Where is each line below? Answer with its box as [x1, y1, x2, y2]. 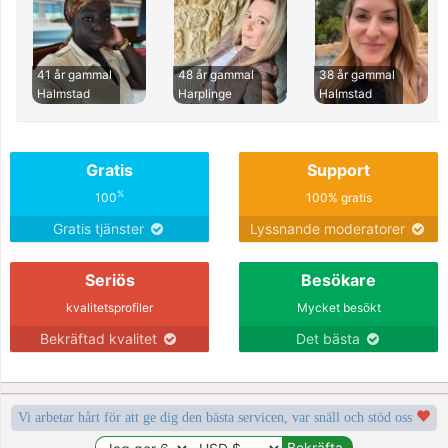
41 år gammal [36, 66, 112, 82]
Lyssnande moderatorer [250, 219, 409, 237]
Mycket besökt [296, 299, 381, 315]
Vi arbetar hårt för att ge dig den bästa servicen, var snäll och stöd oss [18, 409, 416, 425]
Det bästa [295, 329, 364, 347]
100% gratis [305, 189, 372, 205]
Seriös [84, 269, 135, 290]
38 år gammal [318, 66, 395, 82]
